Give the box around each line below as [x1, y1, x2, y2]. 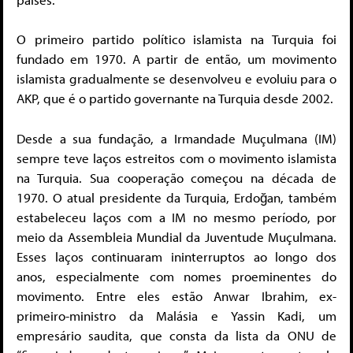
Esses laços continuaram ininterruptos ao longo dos [17, 247, 336, 265]
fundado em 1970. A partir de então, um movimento [17, 50, 336, 68]
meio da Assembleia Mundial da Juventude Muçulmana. [17, 228, 336, 245]
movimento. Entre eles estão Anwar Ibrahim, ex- [17, 287, 336, 304]
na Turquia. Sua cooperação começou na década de [17, 169, 336, 186]
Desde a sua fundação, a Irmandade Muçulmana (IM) [17, 129, 336, 147]
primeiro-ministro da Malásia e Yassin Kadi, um [17, 307, 336, 324]
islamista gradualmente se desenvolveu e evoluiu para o [17, 70, 336, 87]
